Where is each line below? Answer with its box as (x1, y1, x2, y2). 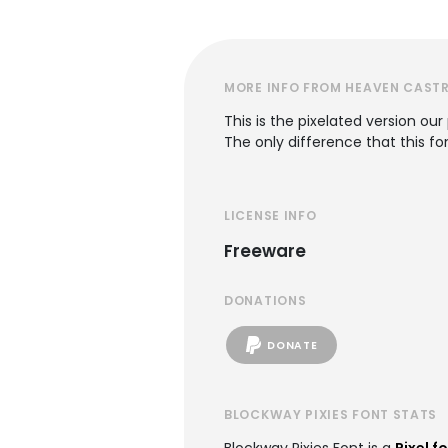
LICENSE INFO (224, 207, 317, 224)
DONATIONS (224, 292, 307, 309)
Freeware (224, 239, 306, 263)
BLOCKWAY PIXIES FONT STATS (224, 406, 438, 423)
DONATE (267, 337, 318, 353)
